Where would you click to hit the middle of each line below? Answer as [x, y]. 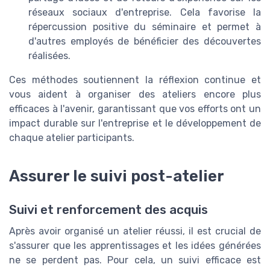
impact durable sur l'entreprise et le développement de [135, 123]
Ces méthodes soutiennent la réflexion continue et [135, 80]
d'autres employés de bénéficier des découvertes [145, 41]
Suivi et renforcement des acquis [108, 209]
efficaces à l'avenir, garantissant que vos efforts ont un [135, 108]
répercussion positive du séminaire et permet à [145, 27]
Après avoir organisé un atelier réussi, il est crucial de [135, 231]
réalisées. [49, 55]
